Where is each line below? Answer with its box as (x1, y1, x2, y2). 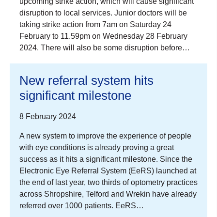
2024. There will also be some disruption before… (19, 43, 190, 52)
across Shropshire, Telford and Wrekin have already (19, 189, 197, 198)
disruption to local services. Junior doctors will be (19, 8, 187, 17)
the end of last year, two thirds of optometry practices (19, 178, 198, 186)
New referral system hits (19, 73, 154, 88)
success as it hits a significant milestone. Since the (19, 155, 192, 163)
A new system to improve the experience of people (19, 131, 191, 140)
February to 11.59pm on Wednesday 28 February (19, 31, 187, 40)
